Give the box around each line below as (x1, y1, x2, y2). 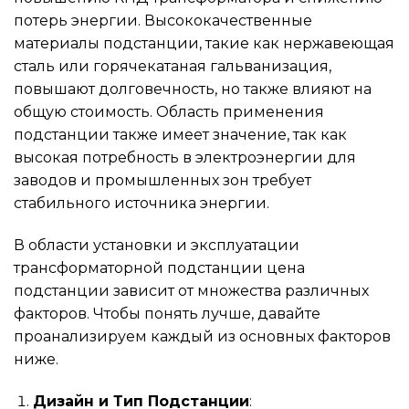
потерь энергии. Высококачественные (14, 12, 312, 30)
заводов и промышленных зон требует (14, 172, 311, 190)
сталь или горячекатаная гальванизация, (14, 58, 331, 76)
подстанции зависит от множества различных (14, 282, 369, 300)
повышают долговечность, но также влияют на (14, 80, 372, 99)
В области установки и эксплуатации (14, 236, 299, 255)
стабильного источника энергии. (14, 194, 269, 213)
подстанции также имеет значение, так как (14, 126, 347, 144)
